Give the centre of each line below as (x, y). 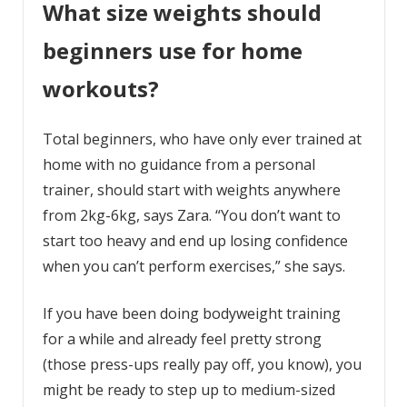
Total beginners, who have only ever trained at (202, 139)
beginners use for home (172, 51)
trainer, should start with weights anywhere (191, 190)
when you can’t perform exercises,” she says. (195, 267)
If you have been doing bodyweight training (191, 314)
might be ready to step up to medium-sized (189, 390)
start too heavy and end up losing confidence (195, 241)
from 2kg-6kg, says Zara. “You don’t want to (191, 216)
